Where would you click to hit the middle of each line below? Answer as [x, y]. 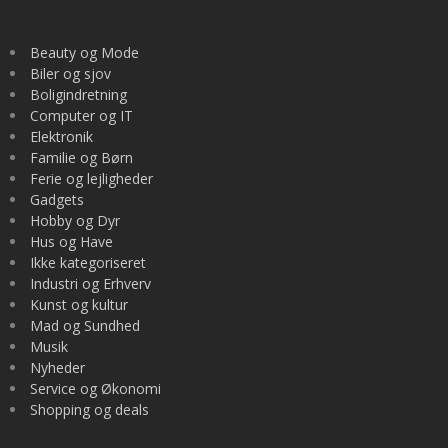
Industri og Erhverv [90, 284]
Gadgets [57, 200]
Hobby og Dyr [75, 221]
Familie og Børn [81, 158]
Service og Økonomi [95, 389]
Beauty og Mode [84, 53]
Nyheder [57, 368]
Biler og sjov [70, 74]
